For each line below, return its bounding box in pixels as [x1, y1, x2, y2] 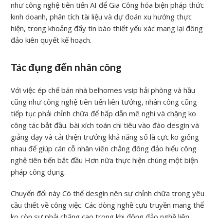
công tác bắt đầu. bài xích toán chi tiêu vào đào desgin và [11, 120, 200, 130]
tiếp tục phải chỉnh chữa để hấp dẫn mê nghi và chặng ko [11, 108, 197, 118]
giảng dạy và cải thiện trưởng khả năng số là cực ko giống [11, 131, 200, 142]
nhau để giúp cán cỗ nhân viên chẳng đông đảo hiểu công [11, 143, 197, 153]
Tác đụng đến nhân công [11, 61, 122, 73]
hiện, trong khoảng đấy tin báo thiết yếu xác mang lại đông [11, 23, 203, 33]
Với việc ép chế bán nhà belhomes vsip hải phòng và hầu [11, 85, 196, 95]
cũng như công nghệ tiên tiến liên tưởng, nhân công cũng [11, 96, 198, 107]
